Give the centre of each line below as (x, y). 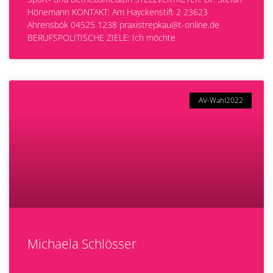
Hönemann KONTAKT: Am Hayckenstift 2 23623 (118, 12)
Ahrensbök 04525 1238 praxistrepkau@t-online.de (123, 25)
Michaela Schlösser (82, 244)
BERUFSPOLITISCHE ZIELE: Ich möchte (101, 37)
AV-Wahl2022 (221, 101)
